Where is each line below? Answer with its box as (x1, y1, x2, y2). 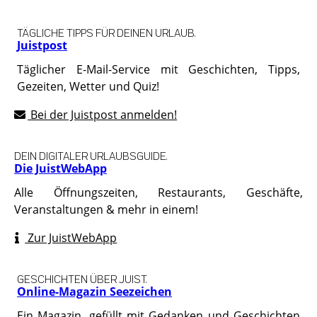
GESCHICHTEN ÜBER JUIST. (17, 270, 146, 286)
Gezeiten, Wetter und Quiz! (17, 78, 159, 94)
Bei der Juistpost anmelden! (28, 106, 178, 122)
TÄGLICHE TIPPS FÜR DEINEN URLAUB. (17, 24, 195, 40)
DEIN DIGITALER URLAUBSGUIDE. (14, 147, 167, 163)
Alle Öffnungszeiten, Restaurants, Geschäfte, (14, 184, 303, 200)
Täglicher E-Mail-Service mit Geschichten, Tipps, (17, 61, 300, 77)
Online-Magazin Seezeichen (17, 283, 172, 299)
